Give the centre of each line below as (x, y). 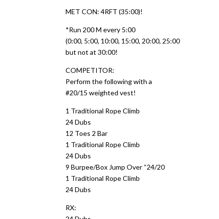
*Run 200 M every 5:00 (101, 30)
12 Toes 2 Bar (87, 133)
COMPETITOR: (90, 70)
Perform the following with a (109, 81)
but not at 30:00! (92, 52)
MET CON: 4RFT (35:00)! (104, 11)
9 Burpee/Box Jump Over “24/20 (115, 167)
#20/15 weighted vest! (101, 93)
